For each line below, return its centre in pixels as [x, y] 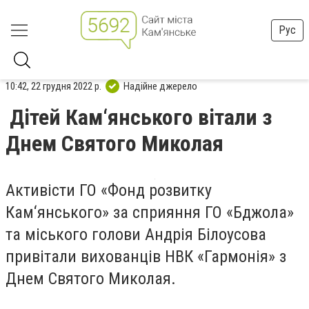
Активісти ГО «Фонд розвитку [109, 190]
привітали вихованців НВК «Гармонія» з [146, 257]
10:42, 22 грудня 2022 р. [53, 86]
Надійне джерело [160, 86]
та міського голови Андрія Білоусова [136, 235]
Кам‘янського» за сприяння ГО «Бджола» [150, 212]
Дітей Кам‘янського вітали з [141, 117]
